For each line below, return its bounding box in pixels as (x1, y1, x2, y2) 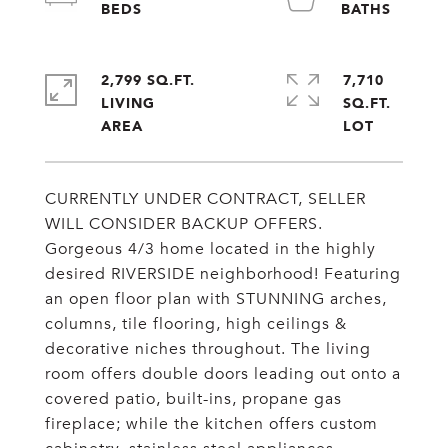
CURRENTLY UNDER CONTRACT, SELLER (45, 189, 366, 209)
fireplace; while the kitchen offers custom (45, 414, 378, 434)
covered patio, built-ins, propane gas (45, 389, 342, 409)
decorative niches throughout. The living (45, 339, 371, 359)
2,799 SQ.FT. (101, 68, 195, 91)
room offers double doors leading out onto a (45, 364, 401, 384)
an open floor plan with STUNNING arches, (45, 289, 387, 309)
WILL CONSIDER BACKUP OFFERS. (45, 214, 323, 234)
